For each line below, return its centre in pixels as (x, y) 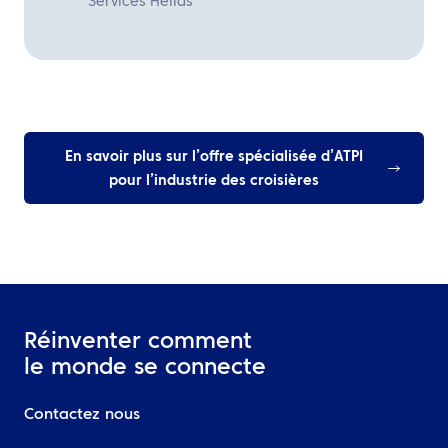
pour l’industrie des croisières (214, 181)
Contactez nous (82, 415)
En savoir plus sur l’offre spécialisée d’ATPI (214, 157)
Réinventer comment (138, 342)
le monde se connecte (145, 368)
